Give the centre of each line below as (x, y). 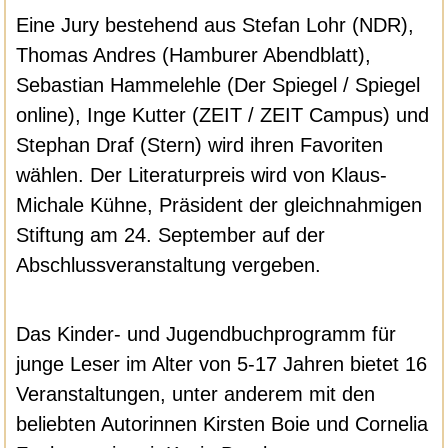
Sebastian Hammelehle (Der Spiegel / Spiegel (218, 84)
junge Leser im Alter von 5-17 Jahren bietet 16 (222, 364)
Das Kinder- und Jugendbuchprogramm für (206, 334)
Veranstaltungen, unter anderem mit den (196, 394)
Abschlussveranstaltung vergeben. (169, 264)
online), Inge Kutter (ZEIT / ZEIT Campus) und (223, 114)
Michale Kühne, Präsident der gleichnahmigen (219, 204)
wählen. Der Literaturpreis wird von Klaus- (202, 174)
